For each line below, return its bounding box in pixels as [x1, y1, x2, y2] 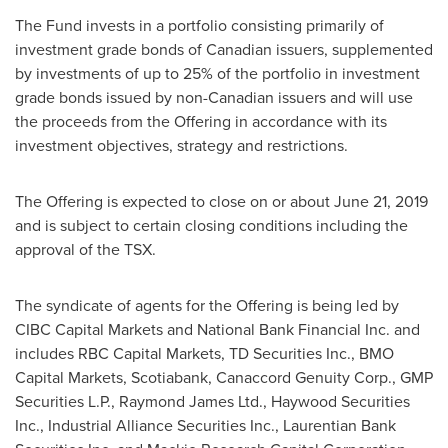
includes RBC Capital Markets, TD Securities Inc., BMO [15, 342, 394, 365]
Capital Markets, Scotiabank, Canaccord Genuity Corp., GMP [15, 366, 433, 389]
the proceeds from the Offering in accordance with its [15, 110, 387, 133]
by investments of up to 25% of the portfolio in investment [15, 62, 420, 85]
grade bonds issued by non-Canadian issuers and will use [15, 86, 413, 109]
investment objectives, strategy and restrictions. [15, 134, 348, 157]
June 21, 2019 [334, 190, 428, 213]
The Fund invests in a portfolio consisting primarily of [15, 14, 384, 37]
